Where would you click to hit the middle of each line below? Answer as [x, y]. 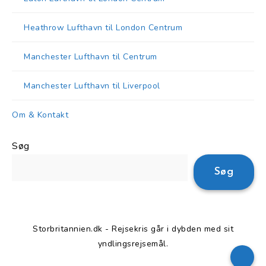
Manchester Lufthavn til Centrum [91, 57]
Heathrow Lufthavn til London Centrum [103, 28]
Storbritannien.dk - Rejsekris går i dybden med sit [133, 229]
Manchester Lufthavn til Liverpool [92, 86]
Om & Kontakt [40, 115]
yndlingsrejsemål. [133, 244]
